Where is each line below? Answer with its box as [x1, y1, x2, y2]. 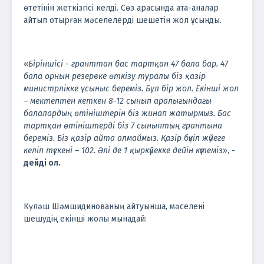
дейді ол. [24, 157, 61, 168]
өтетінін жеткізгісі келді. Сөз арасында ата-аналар [24, 2, 219, 13]
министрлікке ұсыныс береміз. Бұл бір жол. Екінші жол [24, 83, 239, 94]
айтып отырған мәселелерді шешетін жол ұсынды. [24, 15, 222, 25]
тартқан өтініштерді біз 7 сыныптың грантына [24, 120, 222, 131]
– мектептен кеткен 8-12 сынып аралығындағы [24, 95, 212, 106]
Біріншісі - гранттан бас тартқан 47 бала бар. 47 [28, 58, 228, 69]
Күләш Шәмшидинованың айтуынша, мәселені [24, 201, 204, 212]
